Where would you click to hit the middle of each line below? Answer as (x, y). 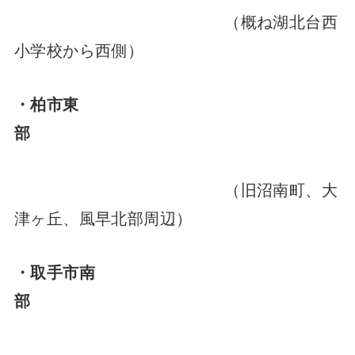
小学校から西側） (95, 50)
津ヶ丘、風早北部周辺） (103, 218)
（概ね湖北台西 (176, 21)
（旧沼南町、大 (176, 189)
